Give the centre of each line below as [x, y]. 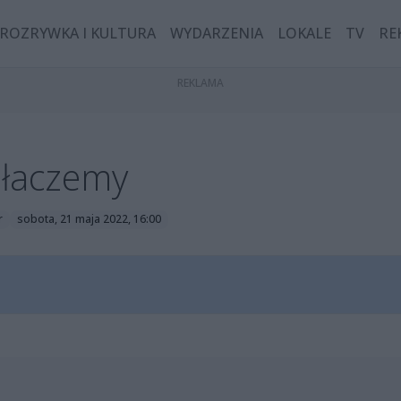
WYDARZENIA [217, 34]
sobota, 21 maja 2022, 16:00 [89, 219]
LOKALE [305, 34]
